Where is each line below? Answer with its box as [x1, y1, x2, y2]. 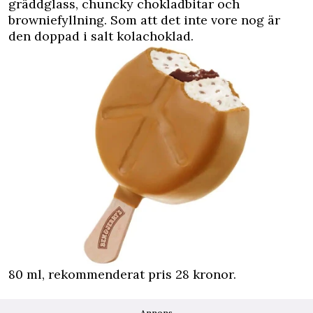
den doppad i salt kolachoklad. [8, 28, 194, 44]
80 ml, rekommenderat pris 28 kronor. [8, 266, 236, 282]
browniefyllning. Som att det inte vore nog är [8, 12, 280, 28]
